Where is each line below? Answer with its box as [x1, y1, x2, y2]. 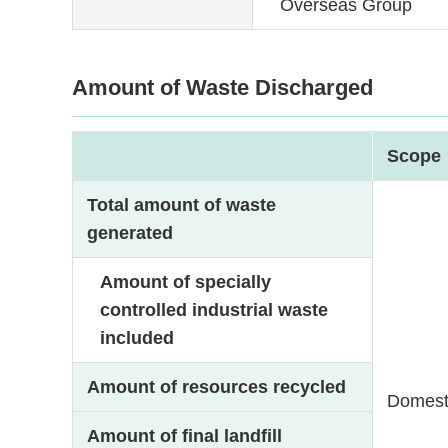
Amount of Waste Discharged [72, 75, 373, 101]
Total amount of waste [87, 195, 277, 216]
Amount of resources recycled [87, 377, 347, 398]
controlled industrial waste [100, 300, 328, 321]
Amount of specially [100, 272, 271, 293]
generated [87, 223, 174, 244]
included [100, 328, 174, 349]
